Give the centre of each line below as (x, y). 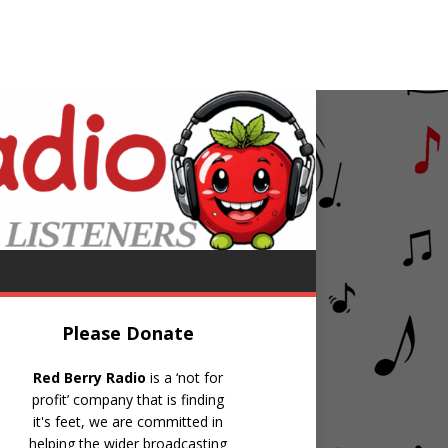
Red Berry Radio (89, 377)
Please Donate (127, 332)
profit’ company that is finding (127, 399)
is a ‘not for (184, 377)
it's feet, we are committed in (127, 421)
